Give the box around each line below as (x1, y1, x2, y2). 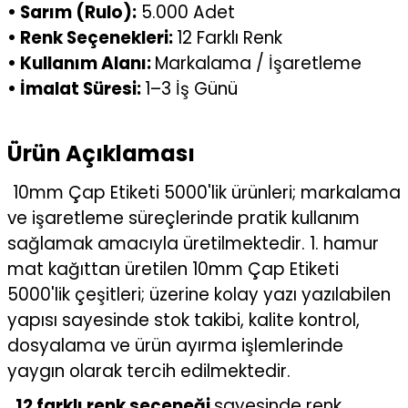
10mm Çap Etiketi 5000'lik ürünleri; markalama (13, 180, 401, 205)
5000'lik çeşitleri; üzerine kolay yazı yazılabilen (7, 282, 391, 307)
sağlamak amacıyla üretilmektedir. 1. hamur (7, 231, 379, 256)
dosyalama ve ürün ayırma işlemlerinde (7, 333, 343, 358)
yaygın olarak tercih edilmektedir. (7, 359, 291, 383)
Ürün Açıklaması (7, 138, 195, 168)
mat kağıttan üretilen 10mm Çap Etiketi (7, 257, 339, 281)
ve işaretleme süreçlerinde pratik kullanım (7, 206, 360, 230)
